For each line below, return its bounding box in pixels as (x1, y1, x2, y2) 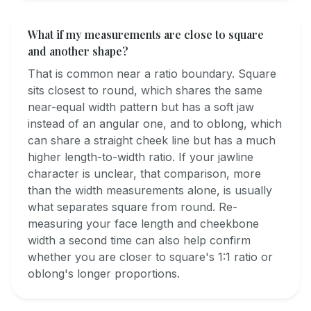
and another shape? (28, 44, 128, 59)
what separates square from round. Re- (28, 200, 237, 215)
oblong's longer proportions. (28, 267, 180, 281)
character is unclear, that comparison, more (28, 167, 261, 181)
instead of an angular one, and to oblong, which (28, 117, 282, 131)
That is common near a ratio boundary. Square (28, 67, 276, 81)
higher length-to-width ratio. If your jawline (28, 150, 253, 165)
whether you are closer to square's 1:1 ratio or (28, 250, 273, 264)
